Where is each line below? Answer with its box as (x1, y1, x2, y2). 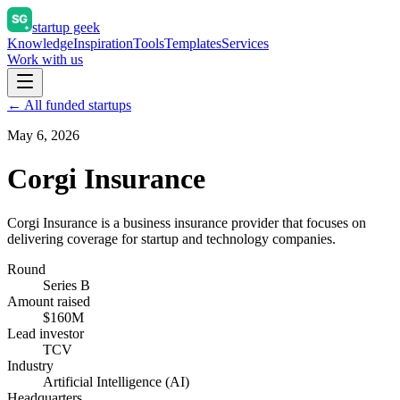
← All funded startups (7, 97, 131, 112)
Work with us (7, 52, 83, 67)
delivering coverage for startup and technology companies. (7, 230, 336, 246)
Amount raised (7, 293, 90, 309)
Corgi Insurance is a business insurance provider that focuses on (7, 214, 366, 230)
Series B (43, 277, 90, 293)
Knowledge (7, 36, 73, 51)
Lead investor (7, 325, 84, 341)
